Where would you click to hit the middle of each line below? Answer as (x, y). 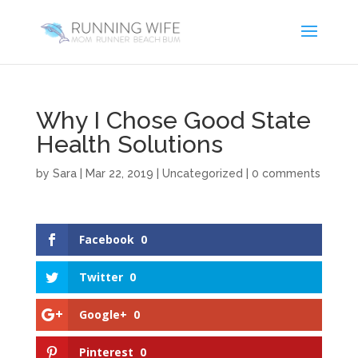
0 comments (286, 173)
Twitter (101, 277)
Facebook (106, 239)
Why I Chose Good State (173, 120)
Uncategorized (202, 173)
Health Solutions (129, 144)
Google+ (103, 315)
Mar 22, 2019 (119, 173)
